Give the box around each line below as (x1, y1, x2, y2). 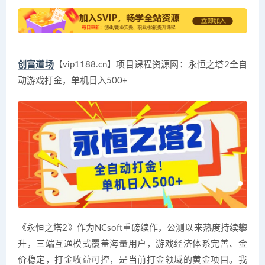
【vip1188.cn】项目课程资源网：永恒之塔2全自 (53, 60, 248, 69)
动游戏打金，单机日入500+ (18, 76, 128, 85)
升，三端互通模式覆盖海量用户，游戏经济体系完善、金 (18, 240, 247, 249)
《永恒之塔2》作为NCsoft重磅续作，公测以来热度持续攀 (18, 224, 247, 233)
